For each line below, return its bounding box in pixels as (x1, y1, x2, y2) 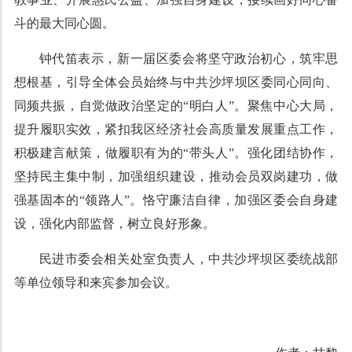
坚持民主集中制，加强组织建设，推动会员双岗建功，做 (13, 170, 339, 183)
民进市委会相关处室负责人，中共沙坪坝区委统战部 (38, 252, 339, 266)
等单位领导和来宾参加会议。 (13, 276, 178, 289)
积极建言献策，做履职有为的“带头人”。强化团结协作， (13, 146, 339, 159)
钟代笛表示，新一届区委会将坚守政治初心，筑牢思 (38, 52, 339, 65)
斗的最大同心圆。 (13, 16, 115, 30)
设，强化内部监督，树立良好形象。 (13, 217, 215, 230)
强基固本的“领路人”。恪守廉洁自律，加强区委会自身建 (13, 193, 339, 207)
